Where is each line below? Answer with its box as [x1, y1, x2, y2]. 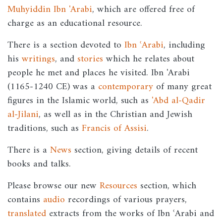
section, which [137, 177, 196, 195]
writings [22, 51, 55, 68]
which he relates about [103, 51, 194, 68]
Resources [100, 177, 137, 195]
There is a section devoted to [7, 37, 124, 54]
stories [77, 51, 103, 68]
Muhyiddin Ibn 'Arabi [7, 1, 92, 18]
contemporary [98, 78, 153, 96]
